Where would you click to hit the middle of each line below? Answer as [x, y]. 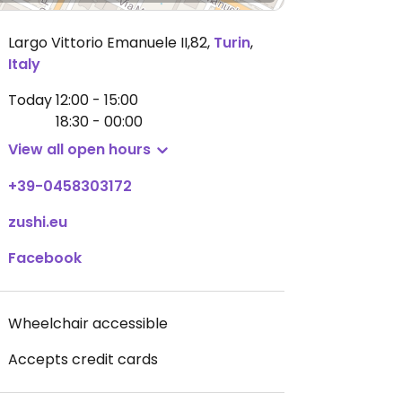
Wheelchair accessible [88, 323]
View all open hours [79, 149]
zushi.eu [38, 222]
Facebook [45, 258]
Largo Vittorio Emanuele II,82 [108, 43]
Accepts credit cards [83, 359]
